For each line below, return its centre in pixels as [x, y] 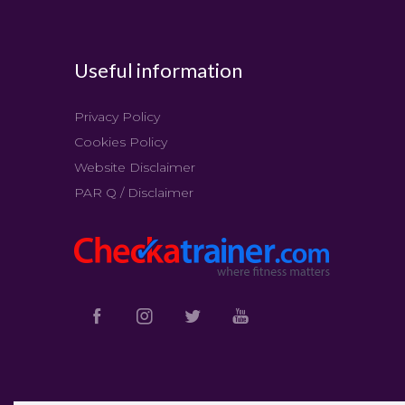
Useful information [158, 70]
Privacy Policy [117, 117]
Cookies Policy [121, 142]
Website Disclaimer [135, 168]
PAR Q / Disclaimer [134, 193]
